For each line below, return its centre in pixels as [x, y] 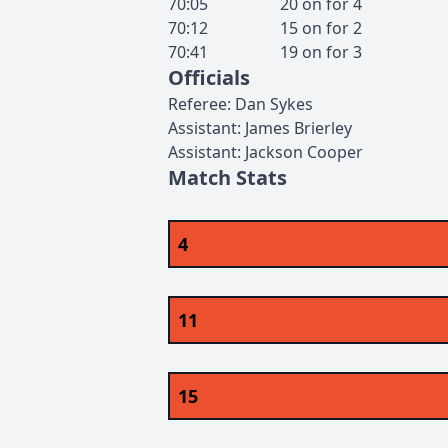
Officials [209, 77]
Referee [197, 104]
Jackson [274, 152]
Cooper [335, 152]
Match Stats [227, 177]
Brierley [323, 128]
